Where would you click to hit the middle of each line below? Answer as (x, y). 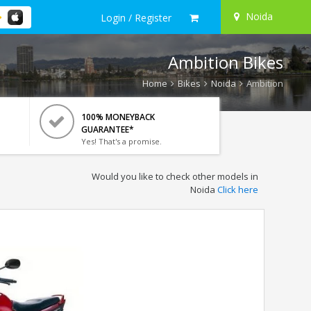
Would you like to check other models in (175, 176)
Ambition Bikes (226, 62)
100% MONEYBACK (118, 117)
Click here (237, 190)
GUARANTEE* (107, 129)
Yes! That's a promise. (121, 141)
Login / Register (136, 17)
